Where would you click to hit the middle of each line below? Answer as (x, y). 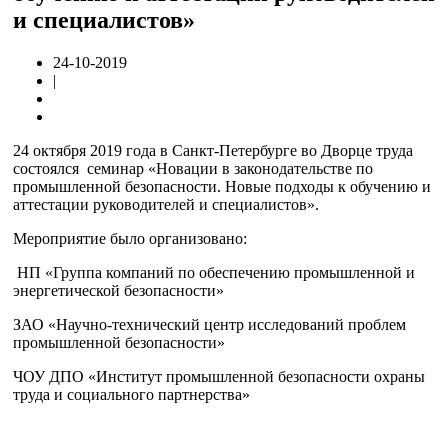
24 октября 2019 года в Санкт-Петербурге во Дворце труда (213, 150)
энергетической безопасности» (118, 290)
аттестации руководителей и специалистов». (166, 204)
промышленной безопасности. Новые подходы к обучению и (222, 186)
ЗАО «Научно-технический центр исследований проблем (209, 324)
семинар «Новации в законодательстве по (230, 168)
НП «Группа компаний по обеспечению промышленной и (216, 272)
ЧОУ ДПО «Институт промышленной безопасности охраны (219, 376)
